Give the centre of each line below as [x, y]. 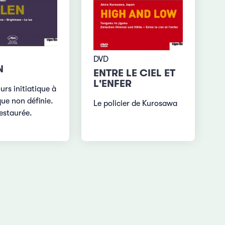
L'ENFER [113, 83]
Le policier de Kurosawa [136, 103]
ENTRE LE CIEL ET [135, 73]
